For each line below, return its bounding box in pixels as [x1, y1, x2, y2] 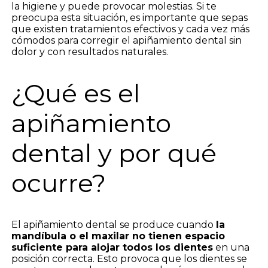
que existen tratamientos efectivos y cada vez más [11, 23, 249, 35]
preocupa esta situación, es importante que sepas [11, 12, 248, 23]
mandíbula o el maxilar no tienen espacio [11, 230, 225, 242]
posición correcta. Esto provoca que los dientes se [11, 252, 247, 264]
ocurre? [11, 167, 106, 199]
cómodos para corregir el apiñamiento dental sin [11, 35, 242, 46]
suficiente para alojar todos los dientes [11, 241, 213, 253]
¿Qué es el [11, 77, 140, 109]
